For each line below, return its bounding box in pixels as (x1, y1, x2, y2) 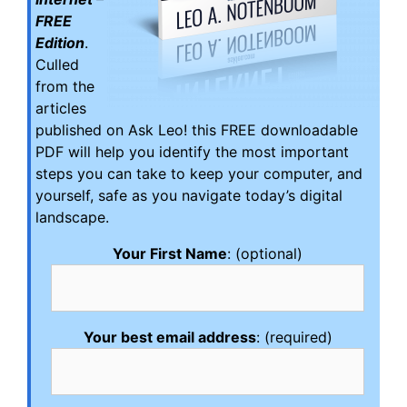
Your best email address (83, 328, 256, 347)
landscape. (35, 208, 109, 227)
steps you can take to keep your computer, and (35, 164, 362, 184)
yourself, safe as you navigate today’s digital (35, 186, 342, 205)
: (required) (255, 328, 333, 347)
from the (35, 77, 94, 96)
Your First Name (113, 244, 227, 263)
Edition (35, 34, 84, 53)
